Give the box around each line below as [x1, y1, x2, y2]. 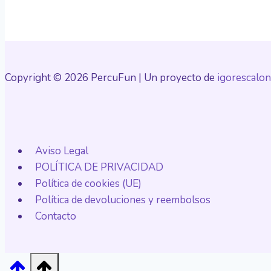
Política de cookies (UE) [35, 176, 142, 191]
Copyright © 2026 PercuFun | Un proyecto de [5, 70, 217, 85]
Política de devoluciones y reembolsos [35, 192, 211, 207]
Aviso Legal [35, 143, 89, 158]
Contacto [35, 209, 77, 223]
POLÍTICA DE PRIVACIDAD [35, 160, 164, 174]
